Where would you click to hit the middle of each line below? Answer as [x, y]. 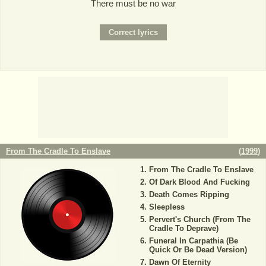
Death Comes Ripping [189, 195]
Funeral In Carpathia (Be [193, 241]
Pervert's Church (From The [199, 220]
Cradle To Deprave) [183, 229]
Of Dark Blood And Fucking [199, 182]
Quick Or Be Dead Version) [198, 250]
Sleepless [167, 207]
